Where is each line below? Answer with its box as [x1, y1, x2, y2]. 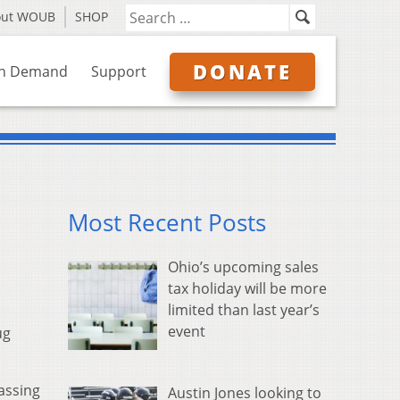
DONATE [193, 58, 292, 85]
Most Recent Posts [68, 207, 266, 239]
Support [91, 62, 146, 81]
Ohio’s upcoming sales [168, 257, 319, 278]
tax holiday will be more [168, 279, 327, 299]
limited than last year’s [168, 300, 320, 321]
